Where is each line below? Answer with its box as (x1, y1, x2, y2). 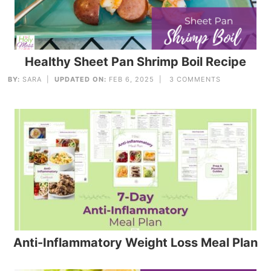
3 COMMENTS (169, 75, 221, 84)
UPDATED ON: (54, 75, 107, 84)
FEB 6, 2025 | (106, 75, 170, 84)
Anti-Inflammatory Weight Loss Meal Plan (13, 235, 258, 250)
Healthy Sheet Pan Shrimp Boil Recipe (25, 54, 246, 70)
